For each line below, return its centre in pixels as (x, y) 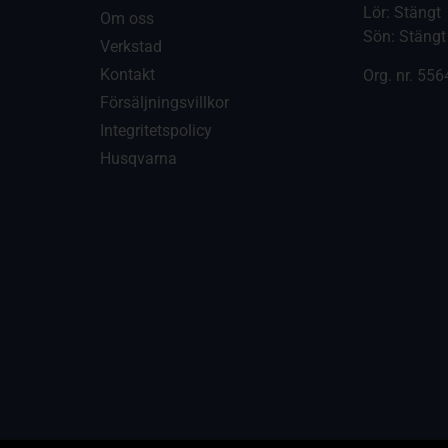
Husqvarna (138, 159)
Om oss (126, 19)
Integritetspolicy (155, 131)
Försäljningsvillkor (164, 103)
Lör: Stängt (402, 13)
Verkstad (130, 47)
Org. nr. (390, 75)
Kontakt (127, 75)
